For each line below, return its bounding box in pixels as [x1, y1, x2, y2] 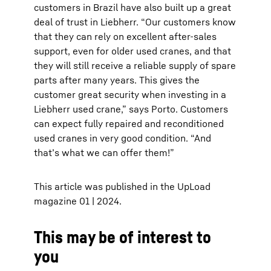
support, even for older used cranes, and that [34, 45, 231, 57]
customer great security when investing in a [34, 88, 226, 100]
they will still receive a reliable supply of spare [34, 59, 236, 71]
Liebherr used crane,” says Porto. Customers [34, 103, 228, 115]
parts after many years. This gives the [34, 74, 200, 86]
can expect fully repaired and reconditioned [34, 117, 224, 129]
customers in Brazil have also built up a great [34, 1, 231, 13]
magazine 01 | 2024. [34, 195, 122, 207]
